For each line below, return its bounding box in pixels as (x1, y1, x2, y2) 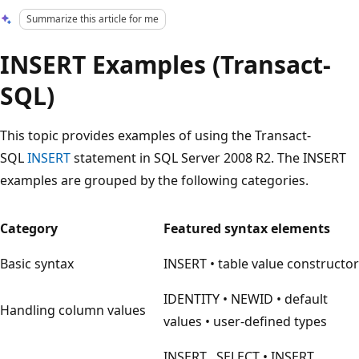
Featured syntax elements (163, 219, 330, 237)
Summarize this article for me (26, 12, 159, 26)
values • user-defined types (163, 312, 327, 330)
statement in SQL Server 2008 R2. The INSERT (71, 148, 346, 167)
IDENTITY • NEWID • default (163, 289, 328, 308)
